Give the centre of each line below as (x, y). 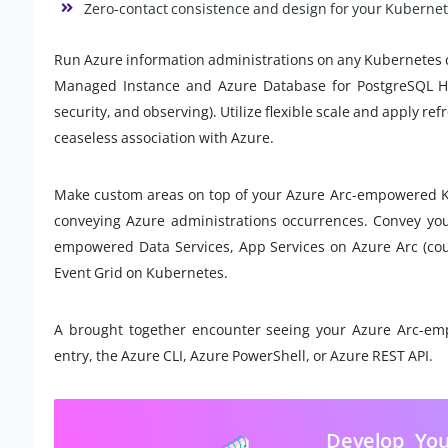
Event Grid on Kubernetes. (141, 273)
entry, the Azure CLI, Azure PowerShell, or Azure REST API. (243, 356)
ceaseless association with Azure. (164, 138)
